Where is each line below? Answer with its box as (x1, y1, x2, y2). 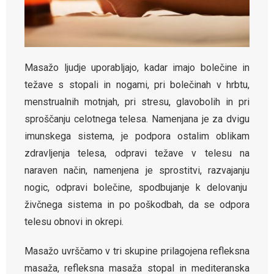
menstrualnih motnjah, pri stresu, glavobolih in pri (24, 96, 250, 108)
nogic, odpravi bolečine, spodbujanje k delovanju (24, 182, 250, 194)
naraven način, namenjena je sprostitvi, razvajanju (24, 165, 250, 177)
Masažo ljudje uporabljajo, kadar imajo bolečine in (24, 62, 250, 74)
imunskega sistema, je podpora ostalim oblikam (24, 130, 250, 143)
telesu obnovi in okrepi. (24, 216, 124, 228)
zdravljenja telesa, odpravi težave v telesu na (24, 147, 250, 160)
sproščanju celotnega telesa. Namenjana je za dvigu (24, 113, 250, 125)
